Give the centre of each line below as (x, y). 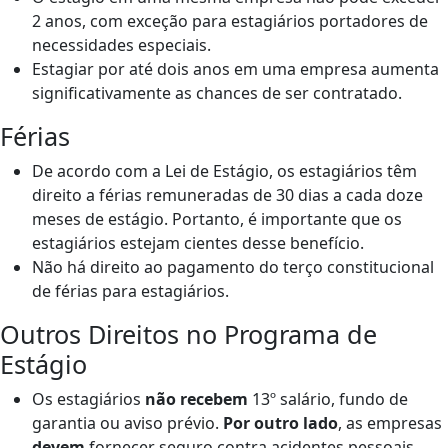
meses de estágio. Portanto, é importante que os (217, 218)
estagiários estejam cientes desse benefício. (198, 242)
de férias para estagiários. (130, 290)
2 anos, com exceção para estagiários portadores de (230, 20)
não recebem (196, 398)
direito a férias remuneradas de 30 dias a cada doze (227, 194)
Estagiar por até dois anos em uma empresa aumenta (235, 68)
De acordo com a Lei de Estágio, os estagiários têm (224, 170)
